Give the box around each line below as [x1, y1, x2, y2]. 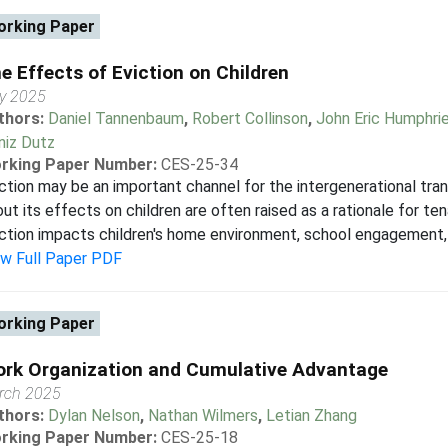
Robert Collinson [191, 109, 308, 128]
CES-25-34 [160, 155, 238, 174]
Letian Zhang [265, 406, 357, 425]
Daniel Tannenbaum [47, 109, 184, 128]
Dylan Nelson [47, 406, 140, 425]
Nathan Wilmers [147, 406, 258, 425]
